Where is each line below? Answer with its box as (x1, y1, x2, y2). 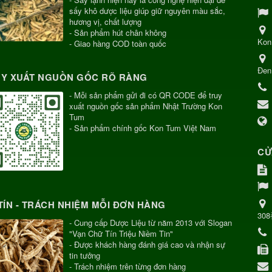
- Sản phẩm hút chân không (69, 26, 166, 38)
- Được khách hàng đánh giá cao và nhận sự (69, 238, 225, 250)
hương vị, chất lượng (69, 15, 141, 27)
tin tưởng (69, 249, 100, 261)
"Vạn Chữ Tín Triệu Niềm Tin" (69, 227, 173, 239)
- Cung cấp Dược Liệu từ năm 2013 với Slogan (69, 216, 232, 228)
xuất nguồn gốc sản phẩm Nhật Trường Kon (69, 100, 222, 112)
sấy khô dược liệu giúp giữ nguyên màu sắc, (69, 4, 225, 16)
